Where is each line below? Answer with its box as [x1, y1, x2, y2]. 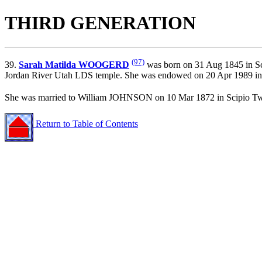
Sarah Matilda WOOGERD [19, 60, 129, 70]
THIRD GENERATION [5, 12, 196, 34]
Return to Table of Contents [33, 119, 138, 129]
